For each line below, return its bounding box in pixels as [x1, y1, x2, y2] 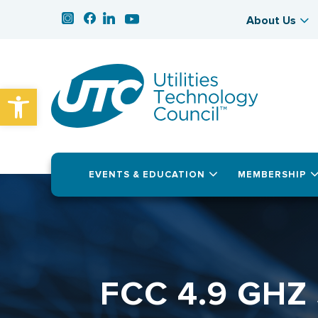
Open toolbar [6, 82, 87, 109]
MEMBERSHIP [237, 169, 307, 180]
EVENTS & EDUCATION [89, 169, 206, 180]
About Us [246, 13, 296, 28]
